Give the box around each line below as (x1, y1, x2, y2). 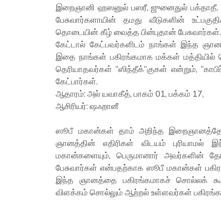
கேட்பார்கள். (56, 76, 98, 86)
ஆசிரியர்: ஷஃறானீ (56, 101, 119, 111)
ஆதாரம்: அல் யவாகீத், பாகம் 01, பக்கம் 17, (56, 88, 204, 99)
